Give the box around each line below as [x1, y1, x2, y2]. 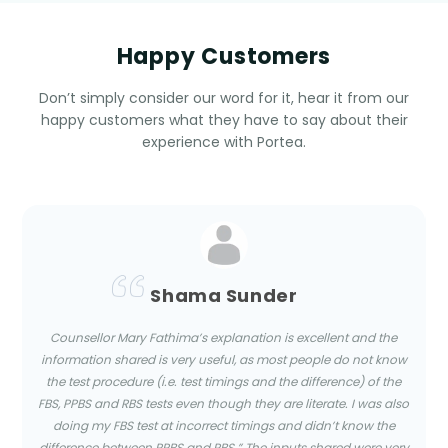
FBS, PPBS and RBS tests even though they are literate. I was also [38, 395, 410, 413]
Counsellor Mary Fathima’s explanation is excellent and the [50, 329, 398, 347]
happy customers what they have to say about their [40, 110, 408, 131]
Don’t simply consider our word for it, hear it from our [39, 88, 409, 109]
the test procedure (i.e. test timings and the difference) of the [46, 373, 402, 391]
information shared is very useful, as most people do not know [40, 351, 407, 369]
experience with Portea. [142, 132, 306, 153]
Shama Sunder [150, 283, 298, 309]
